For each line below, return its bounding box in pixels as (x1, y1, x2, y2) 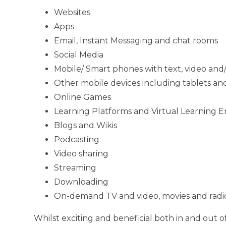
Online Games (54, 92, 111, 102)
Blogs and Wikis (54, 121, 118, 131)
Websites (54, 8, 91, 18)
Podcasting (54, 135, 100, 145)
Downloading (54, 177, 109, 187)
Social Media (54, 50, 104, 60)
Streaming (54, 163, 97, 173)
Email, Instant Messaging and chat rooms (54, 36, 218, 46)
